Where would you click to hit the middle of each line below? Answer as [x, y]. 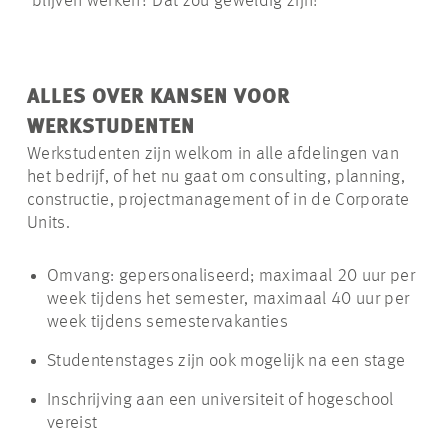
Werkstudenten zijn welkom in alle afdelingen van [213, 154]
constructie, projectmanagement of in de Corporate [218, 200]
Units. [48, 223]
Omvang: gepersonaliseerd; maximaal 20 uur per [231, 276]
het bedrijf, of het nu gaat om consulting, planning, [216, 177]
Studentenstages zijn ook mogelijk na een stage [226, 361]
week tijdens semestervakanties [167, 322]
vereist [72, 423]
